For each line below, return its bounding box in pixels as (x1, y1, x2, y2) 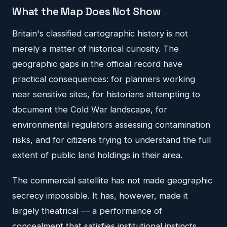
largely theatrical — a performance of (12, 206, 162, 216)
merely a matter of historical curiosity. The (12, 44, 179, 54)
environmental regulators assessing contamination (12, 120, 210, 130)
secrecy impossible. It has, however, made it (12, 191, 188, 201)
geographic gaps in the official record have (12, 59, 182, 69)
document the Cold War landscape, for (12, 104, 167, 115)
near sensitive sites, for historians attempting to (12, 89, 200, 100)
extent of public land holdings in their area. (12, 150, 182, 161)
